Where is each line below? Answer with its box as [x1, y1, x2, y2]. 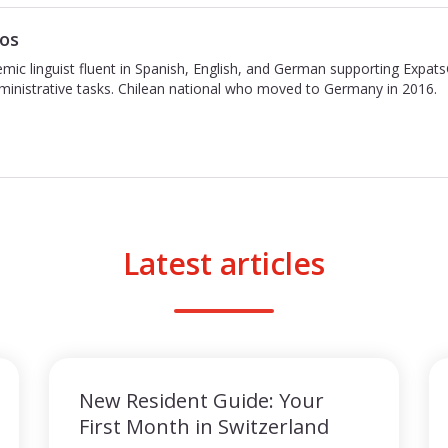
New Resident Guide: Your [79, 387, 324, 414]
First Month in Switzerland [79, 413, 329, 440]
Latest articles [123, 243, 325, 284]
